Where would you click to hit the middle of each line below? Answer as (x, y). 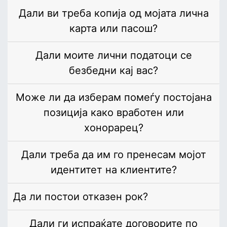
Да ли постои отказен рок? (81, 197)
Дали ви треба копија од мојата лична (113, 13)
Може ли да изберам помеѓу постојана (113, 98)
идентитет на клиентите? (113, 170)
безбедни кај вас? (113, 71)
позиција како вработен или (113, 113)
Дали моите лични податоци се (113, 55)
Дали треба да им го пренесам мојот (113, 155)
